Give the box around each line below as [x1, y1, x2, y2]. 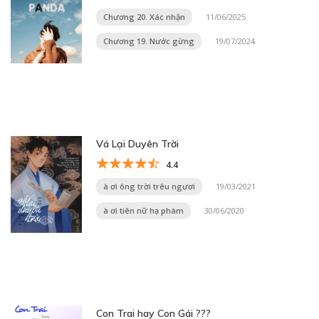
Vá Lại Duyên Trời [96, 137, 179, 150]
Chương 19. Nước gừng [103, 36, 194, 46]
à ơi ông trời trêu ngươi [103, 181, 195, 192]
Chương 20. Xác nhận [103, 11, 185, 22]
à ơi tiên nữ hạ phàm [103, 205, 184, 216]
